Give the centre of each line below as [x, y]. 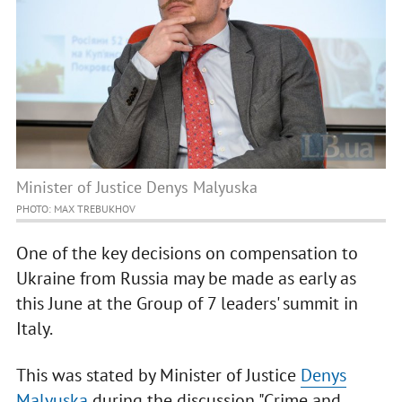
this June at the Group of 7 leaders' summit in [187, 304]
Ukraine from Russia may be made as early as [186, 279]
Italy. [35, 329]
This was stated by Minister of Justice [158, 376]
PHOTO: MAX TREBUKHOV [75, 209]
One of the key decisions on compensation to [187, 253]
